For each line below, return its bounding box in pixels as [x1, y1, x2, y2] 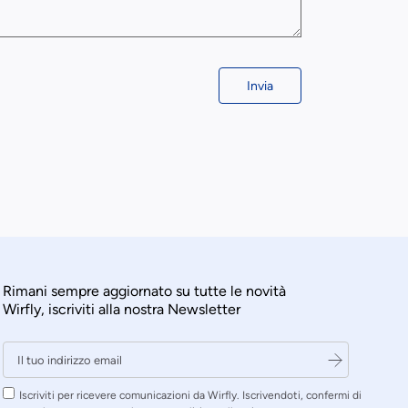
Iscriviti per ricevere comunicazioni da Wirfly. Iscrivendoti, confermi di [19, 389, 362, 403]
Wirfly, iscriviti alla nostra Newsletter [3, 301, 241, 319]
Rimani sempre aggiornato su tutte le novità [3, 282, 287, 301]
